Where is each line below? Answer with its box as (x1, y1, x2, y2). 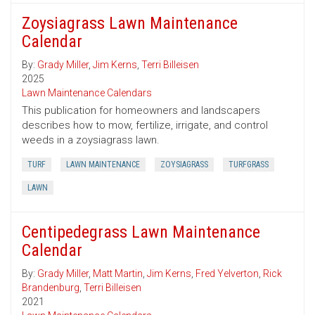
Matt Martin (93, 268, 143, 280)
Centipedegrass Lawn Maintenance (22, 222, 260, 243)
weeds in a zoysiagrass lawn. (22, 134, 160, 147)
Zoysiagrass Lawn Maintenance (22, 13, 238, 34)
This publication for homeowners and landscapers (22, 104, 260, 117)
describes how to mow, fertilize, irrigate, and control (22, 119, 268, 132)
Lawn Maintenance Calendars (22, 87, 152, 99)
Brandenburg (22, 282, 79, 294)
